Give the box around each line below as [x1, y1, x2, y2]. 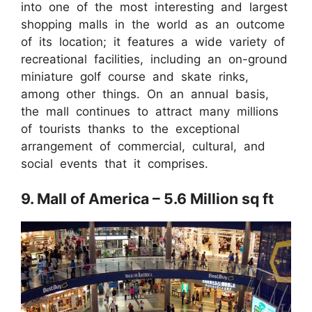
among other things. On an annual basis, [21, 86, 269, 101]
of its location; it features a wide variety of [21, 34, 285, 49]
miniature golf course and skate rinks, [21, 69, 249, 84]
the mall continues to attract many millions [21, 104, 279, 118]
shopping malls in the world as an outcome [21, 17, 285, 31]
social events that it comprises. [21, 156, 208, 171]
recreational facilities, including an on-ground [21, 52, 288, 66]
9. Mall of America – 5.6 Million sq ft [21, 189, 274, 208]
